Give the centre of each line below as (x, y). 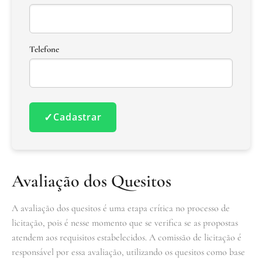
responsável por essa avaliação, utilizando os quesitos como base (128, 252)
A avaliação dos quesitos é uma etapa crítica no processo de (121, 208)
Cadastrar (77, 117)
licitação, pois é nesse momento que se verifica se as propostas (125, 223)
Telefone (44, 49)
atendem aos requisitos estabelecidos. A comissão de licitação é (127, 237)
